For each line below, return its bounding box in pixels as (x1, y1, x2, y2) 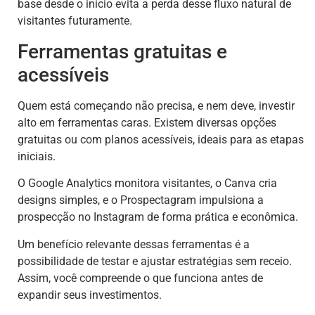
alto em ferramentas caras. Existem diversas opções (18, 115, 276, 129)
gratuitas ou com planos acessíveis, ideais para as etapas (18, 132, 304, 146)
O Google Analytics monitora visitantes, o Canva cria (18, 176, 277, 191)
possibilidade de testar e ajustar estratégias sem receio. (18, 254, 292, 268)
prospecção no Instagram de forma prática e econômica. (18, 210, 298, 224)
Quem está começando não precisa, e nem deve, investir (18, 98, 295, 112)
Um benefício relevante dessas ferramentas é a (18, 237, 250, 251)
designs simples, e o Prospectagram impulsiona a (18, 193, 264, 207)
